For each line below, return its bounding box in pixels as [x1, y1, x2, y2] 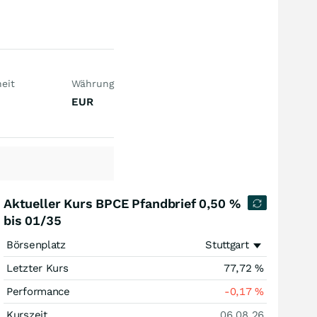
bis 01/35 [4, 213, 62, 228]
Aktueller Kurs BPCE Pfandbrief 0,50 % [4, 196, 241, 211]
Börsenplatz [6, 238, 66, 251]
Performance [6, 285, 70, 298]
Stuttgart [205, 238, 249, 251]
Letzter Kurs [6, 262, 69, 275]
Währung [71, 78, 114, 89]
